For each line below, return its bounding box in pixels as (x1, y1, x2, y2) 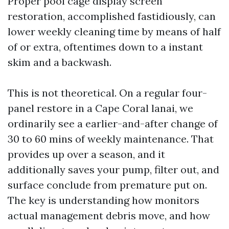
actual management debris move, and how (8, 209, 210, 222)
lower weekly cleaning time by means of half (8, 25, 221, 38)
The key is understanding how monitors (8, 194, 199, 207)
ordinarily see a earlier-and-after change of (8, 117, 218, 130)
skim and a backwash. (8, 56, 111, 68)
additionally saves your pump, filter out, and (8, 163, 219, 176)
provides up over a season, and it (8, 148, 165, 161)
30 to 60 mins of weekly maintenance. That (8, 132, 214, 145)
